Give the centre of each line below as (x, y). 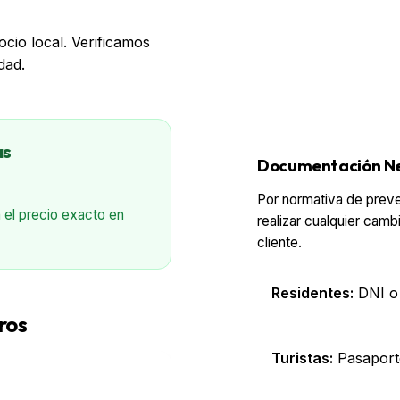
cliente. (279, 243)
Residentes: (312, 293)
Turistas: (302, 358)
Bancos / (40, 375)
